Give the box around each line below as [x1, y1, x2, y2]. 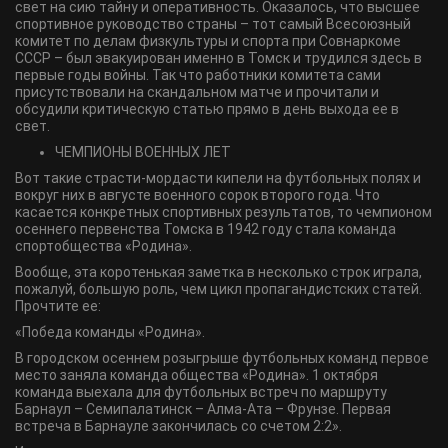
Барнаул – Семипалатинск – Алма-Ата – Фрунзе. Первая [15, 401, 391, 417]
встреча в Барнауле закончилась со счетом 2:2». [15, 418, 342, 434]
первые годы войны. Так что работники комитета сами [15, 67, 381, 83]
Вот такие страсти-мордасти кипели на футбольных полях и [15, 170, 421, 186]
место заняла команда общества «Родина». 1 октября [15, 367, 378, 383]
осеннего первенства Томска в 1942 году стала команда [15, 221, 396, 237]
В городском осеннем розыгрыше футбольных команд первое [15, 350, 429, 366]
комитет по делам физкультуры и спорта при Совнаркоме [15, 33, 401, 49]
